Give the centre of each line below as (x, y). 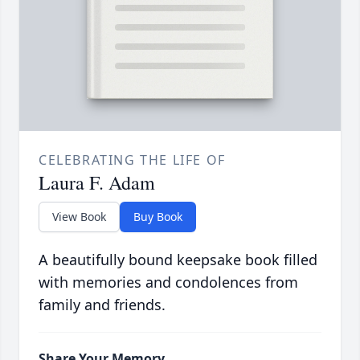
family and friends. (102, 305)
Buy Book (158, 217)
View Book (79, 217)
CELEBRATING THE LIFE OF (132, 160)
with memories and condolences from (168, 282)
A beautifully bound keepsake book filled (178, 260)
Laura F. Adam (97, 183)
